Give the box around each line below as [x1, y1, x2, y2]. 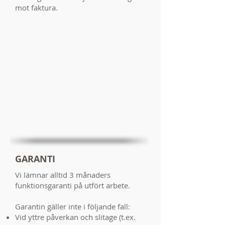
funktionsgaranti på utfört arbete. [15, 180, 130, 190]
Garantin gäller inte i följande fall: [15, 201, 130, 211]
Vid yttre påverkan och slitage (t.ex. [15, 212, 136, 222]
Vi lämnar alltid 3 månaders [15, 170, 110, 180]
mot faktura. [15, 3, 58, 13]
